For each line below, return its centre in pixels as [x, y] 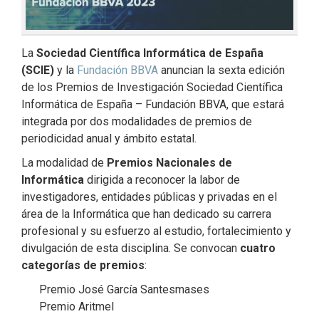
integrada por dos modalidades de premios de [137, 122]
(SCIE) [38, 70]
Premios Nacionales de [169, 163]
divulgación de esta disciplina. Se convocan [131, 249]
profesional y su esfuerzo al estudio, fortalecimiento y [156, 231]
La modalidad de [64, 163]
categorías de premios [83, 266]
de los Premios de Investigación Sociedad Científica [152, 88]
